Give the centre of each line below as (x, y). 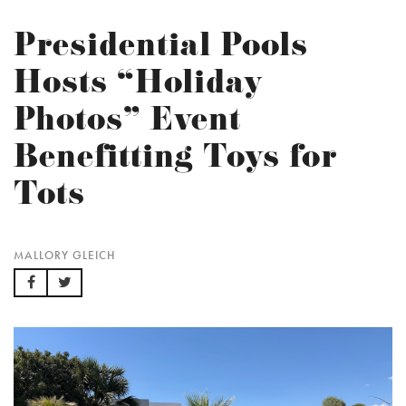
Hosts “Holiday (138, 87)
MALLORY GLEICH (64, 256)
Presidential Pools (161, 49)
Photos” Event (127, 124)
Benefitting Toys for (175, 161)
